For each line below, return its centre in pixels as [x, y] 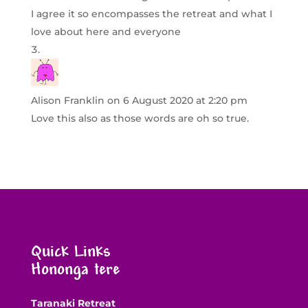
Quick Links [70, 252]
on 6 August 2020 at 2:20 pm [177, 100]
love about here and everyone [106, 31]
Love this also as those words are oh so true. [140, 118]
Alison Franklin [67, 100]
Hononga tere [75, 270]
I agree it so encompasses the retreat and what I [151, 13]
